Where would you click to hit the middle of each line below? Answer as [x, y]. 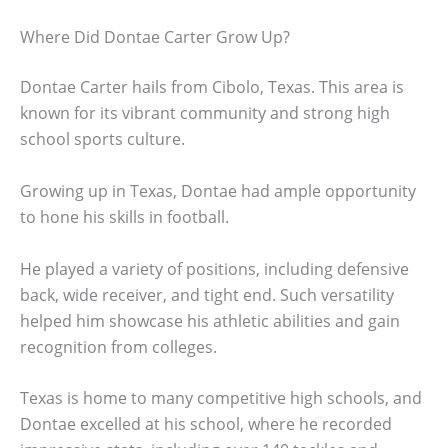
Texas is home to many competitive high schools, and [221, 398]
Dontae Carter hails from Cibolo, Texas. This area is [212, 87]
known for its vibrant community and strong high [205, 113]
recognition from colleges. [118, 346]
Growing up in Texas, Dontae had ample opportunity [218, 190]
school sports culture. [102, 139]
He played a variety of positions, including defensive [214, 268]
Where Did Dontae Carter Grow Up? [155, 37]
